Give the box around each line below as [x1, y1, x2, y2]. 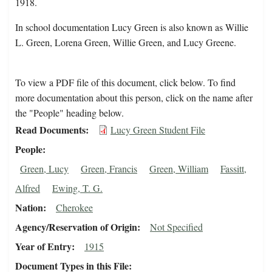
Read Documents [15, 123, 86, 137]
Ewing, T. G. [52, 182, 103, 195]
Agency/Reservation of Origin [15, 220, 137, 234]
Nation [15, 200, 43, 215]
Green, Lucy [20, 162, 69, 175]
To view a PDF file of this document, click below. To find [15, 76, 236, 89]
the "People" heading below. [15, 106, 124, 120]
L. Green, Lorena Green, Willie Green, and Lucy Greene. [15, 36, 236, 49]
